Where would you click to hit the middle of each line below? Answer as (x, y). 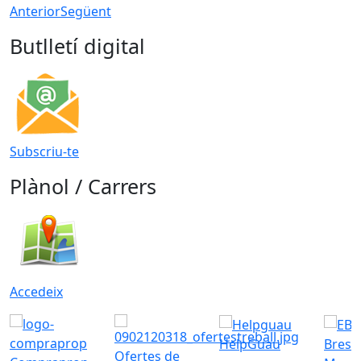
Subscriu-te (44, 151)
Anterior (35, 11)
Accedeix (36, 291)
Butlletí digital (77, 46)
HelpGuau (250, 344)
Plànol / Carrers (83, 186)
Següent (86, 11)
